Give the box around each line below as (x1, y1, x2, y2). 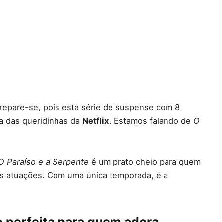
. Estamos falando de (109, 116, 193, 126)
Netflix (82, 116, 109, 126)
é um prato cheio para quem (91, 156, 201, 166)
